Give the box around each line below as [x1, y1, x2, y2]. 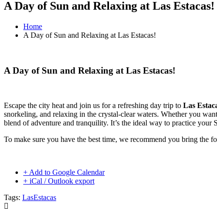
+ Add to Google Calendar [23, 168, 105, 177]
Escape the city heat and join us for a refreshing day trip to [4, 101, 183, 110]
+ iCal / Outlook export [23, 177, 94, 186]
